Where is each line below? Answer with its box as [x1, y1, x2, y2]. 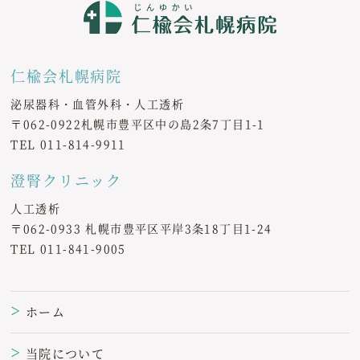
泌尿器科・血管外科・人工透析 [10, 95, 185, 112]
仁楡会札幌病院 [10, 64, 123, 86]
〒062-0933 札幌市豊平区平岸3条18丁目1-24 [10, 219, 272, 236]
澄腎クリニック [10, 169, 123, 190]
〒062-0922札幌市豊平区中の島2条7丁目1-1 [10, 115, 265, 132]
